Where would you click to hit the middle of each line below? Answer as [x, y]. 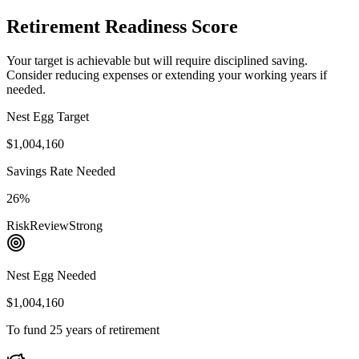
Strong [86, 226]
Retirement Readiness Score [122, 27]
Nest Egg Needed [51, 276]
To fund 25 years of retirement [83, 330]
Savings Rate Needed [61, 171]
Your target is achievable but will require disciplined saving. [157, 61]
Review [49, 226]
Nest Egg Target [48, 117]
